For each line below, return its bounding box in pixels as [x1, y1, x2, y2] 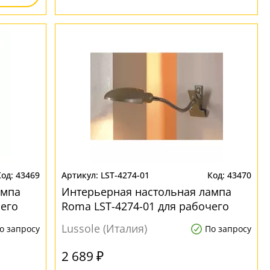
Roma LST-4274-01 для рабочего [61, 199, 230, 213]
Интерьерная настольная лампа [61, 184, 232, 199]
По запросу [204, 223, 251, 234]
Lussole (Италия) [61, 221, 148, 236]
